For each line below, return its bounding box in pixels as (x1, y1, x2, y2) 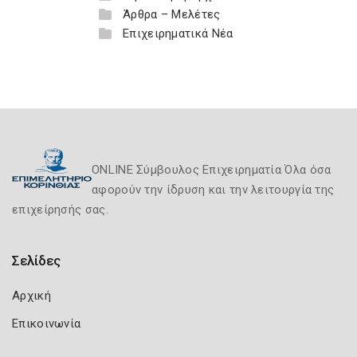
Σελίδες (12, 253, 61, 269)
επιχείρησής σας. (12, 202, 108, 217)
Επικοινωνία (12, 316, 81, 331)
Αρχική (12, 288, 51, 303)
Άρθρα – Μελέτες (123, 7, 221, 22)
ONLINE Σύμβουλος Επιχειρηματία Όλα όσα (92, 163, 331, 177)
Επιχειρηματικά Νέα (123, 26, 233, 41)
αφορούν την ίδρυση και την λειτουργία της (92, 182, 335, 197)
